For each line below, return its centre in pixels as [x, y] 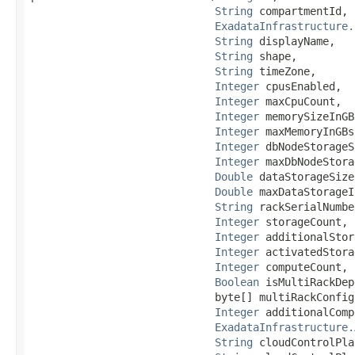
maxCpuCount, [300, 101]
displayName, [294, 41]
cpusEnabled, [300, 86]
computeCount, [303, 267]
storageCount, [303, 221]
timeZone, [284, 71]
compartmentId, [300, 11]
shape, [275, 56]
